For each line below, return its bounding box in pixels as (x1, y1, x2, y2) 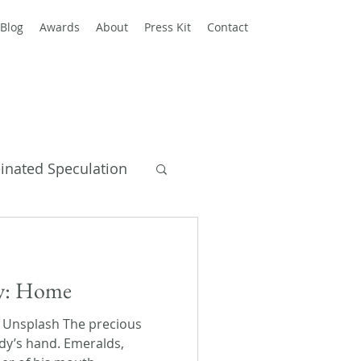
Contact (207, 19, 248, 35)
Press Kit (144, 19, 191, 35)
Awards (39, 19, 80, 35)
